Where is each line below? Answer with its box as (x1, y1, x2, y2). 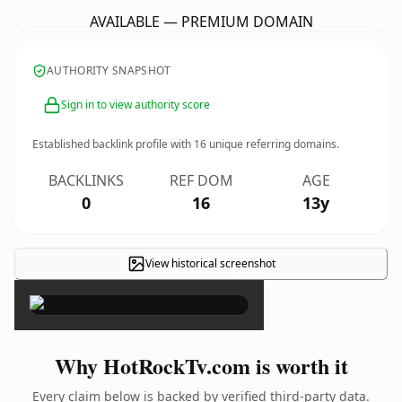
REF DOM (169, 170, 233, 190)
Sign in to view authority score (61, 97, 210, 112)
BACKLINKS (48, 170, 124, 190)
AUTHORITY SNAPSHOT (47, 63, 171, 78)
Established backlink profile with (32, 136, 194, 152)
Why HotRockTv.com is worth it (54, 350, 348, 381)
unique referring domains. (206, 136, 339, 152)
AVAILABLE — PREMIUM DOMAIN (89, 12, 313, 31)
